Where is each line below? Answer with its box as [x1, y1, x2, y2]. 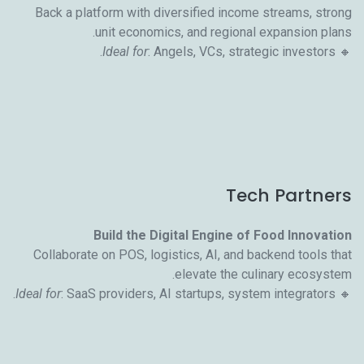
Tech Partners [226, 182, 352, 208]
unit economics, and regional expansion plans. [95, 24, 352, 40]
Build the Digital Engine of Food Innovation [93, 227, 352, 243]
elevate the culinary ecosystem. [175, 266, 352, 282]
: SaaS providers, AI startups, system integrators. [61, 285, 336, 301]
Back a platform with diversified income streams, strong [35, 4, 352, 20]
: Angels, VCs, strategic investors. [148, 43, 336, 59]
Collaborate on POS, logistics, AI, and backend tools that [33, 246, 352, 262]
